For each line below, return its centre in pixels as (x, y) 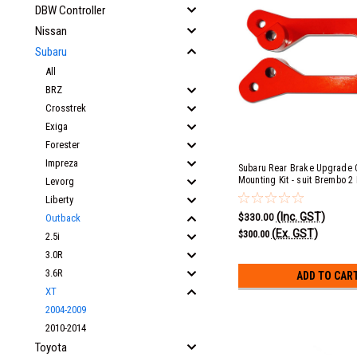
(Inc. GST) (300, 216)
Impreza (62, 163)
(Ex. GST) (294, 233)
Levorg (60, 181)
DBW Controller (70, 10)
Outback (63, 218)
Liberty (59, 200)
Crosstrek (66, 108)
